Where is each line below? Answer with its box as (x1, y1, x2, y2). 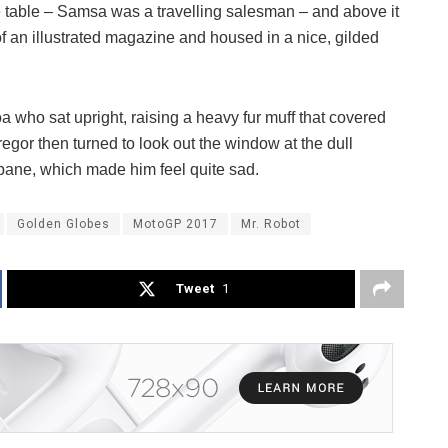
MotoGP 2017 (133, 217, 218, 232)
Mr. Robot (241, 217, 301, 232)
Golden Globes (17, 217, 110, 232)
